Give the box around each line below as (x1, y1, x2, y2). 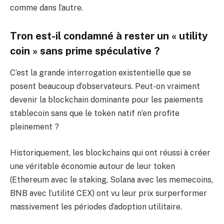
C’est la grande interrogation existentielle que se (10, 68, 191, 78)
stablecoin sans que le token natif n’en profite (10, 108, 179, 118)
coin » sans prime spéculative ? (10, 44, 160, 57)
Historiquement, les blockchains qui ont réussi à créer (10, 147, 210, 157)
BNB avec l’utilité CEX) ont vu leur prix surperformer (10, 188, 207, 198)
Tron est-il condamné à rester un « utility (10, 29, 208, 42)
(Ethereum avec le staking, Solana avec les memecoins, (10, 174, 213, 184)
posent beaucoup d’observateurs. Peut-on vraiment (10, 81, 200, 91)
